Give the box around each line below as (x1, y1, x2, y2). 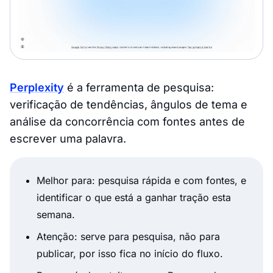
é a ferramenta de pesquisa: (64, 80, 214, 94)
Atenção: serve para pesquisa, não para (37, 230, 220, 243)
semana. (37, 208, 75, 221)
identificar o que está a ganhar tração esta (37, 191, 231, 204)
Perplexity (10, 80, 64, 94)
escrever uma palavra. (10, 132, 126, 145)
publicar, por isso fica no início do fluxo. (37, 247, 223, 260)
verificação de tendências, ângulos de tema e (10, 97, 247, 111)
